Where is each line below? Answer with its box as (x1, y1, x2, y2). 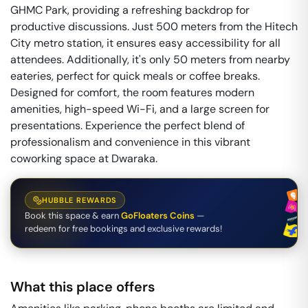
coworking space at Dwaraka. (10, 151, 157, 166)
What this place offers (10, 278, 155, 296)
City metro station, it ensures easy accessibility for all (10, 36, 280, 50)
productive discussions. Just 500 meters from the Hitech (10, 19, 298, 34)
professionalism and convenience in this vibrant (10, 135, 250, 149)
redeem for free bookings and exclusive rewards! (25, 223, 222, 234)
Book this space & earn (25, 210, 119, 221)
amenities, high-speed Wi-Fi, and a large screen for (10, 102, 269, 116)
